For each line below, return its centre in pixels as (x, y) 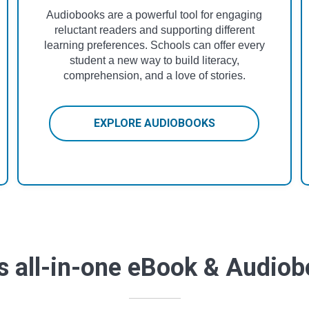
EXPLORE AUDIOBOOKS (154, 123)
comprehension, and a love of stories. (154, 75)
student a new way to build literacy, (154, 60)
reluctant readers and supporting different (154, 30)
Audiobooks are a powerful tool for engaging (154, 14)
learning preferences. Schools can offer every (154, 45)
